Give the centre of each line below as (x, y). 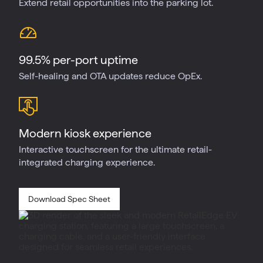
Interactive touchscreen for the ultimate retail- (115, 149)
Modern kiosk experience (85, 133)
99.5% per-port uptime (78, 60)
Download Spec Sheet (69, 199)
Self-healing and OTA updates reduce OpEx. (110, 76)
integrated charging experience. (87, 162)
